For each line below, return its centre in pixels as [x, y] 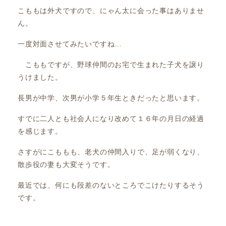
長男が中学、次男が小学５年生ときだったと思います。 [111, 98]
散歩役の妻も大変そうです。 [66, 164]
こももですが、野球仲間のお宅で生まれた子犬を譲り [111, 65]
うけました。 [40, 77]
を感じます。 [40, 131]
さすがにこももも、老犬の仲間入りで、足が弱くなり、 [111, 152]
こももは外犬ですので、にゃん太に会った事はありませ [111, 11]
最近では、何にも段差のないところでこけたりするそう [111, 185]
